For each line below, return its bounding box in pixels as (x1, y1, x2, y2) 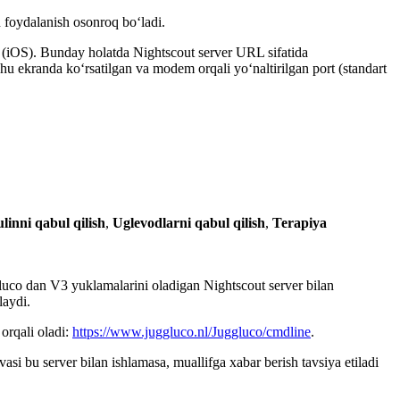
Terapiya (272, 214, 327, 230)
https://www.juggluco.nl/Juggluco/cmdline (72, 323, 311, 339)
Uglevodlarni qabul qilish (112, 214, 265, 230)
